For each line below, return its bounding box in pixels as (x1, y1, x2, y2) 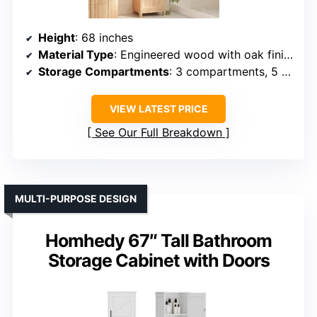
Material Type (38, 47, 114, 62)
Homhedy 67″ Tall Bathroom (45, 230, 272, 252)
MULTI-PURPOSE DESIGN (15, 192, 137, 205)
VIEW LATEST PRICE (109, 103, 208, 115)
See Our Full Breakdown (95, 125, 222, 140)
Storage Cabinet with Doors (47, 250, 270, 272)
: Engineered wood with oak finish (114, 47, 284, 62)
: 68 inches (75, 30, 133, 45)
